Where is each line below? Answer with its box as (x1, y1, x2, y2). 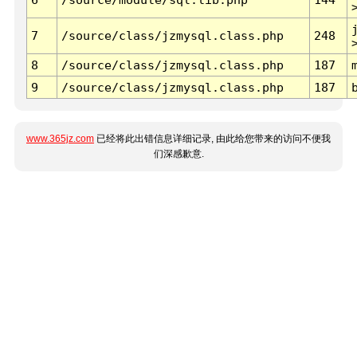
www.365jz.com (26, 133, 94, 145)
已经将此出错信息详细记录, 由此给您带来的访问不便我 (94, 133, 331, 145)
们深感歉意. (153, 148, 204, 160)
